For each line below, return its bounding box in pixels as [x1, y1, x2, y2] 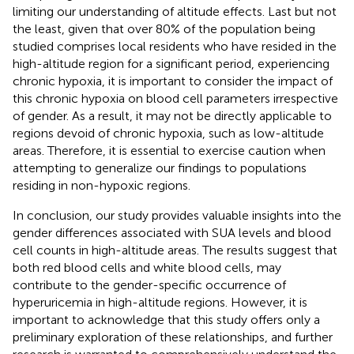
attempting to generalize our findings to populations [13, 160, 307, 175]
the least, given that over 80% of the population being [13, 21, 315, 36]
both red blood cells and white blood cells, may [13, 259, 281, 275]
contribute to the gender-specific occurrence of [13, 277, 286, 292]
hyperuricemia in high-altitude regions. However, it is [13, 294, 307, 310]
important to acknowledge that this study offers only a [13, 311, 320, 327]
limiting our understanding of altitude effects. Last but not [13, 3, 337, 19]
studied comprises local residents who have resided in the [13, 38, 337, 54]
